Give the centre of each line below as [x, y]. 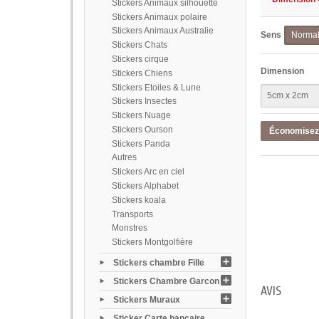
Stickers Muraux [147, 299]
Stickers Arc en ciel [148, 172]
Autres [124, 158]
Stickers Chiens [142, 73]
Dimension [283, 72]
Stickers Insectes [144, 101]
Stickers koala [138, 200]
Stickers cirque [140, 59]
